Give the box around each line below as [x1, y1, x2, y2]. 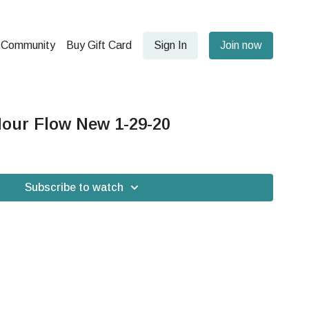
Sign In [154, 39, 187, 51]
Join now [220, 39, 262, 51]
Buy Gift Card [66, 39, 132, 51]
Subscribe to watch [24, 181, 123, 193]
